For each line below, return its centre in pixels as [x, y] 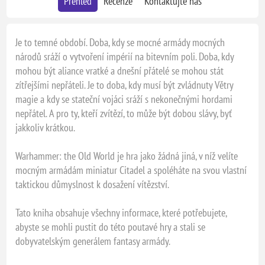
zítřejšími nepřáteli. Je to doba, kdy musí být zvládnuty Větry [125, 85]
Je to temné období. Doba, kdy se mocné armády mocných [120, 43]
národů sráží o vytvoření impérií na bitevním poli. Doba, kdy [125, 57]
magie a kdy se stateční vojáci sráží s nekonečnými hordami [124, 99]
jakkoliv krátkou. [46, 128]
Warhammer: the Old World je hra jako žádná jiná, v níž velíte [127, 156]
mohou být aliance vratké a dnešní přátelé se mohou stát [120, 71]
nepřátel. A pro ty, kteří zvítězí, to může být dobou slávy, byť [124, 114]
